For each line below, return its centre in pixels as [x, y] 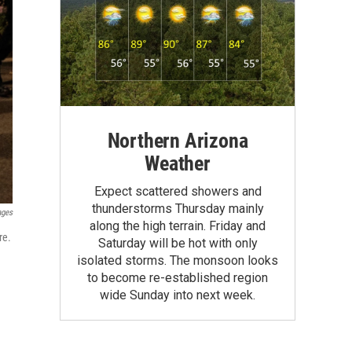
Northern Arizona [178, 140]
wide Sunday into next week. [178, 295]
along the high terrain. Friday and [178, 225]
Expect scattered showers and [178, 191]
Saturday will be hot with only [178, 243]
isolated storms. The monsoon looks [178, 260]
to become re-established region [178, 277]
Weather [178, 163]
